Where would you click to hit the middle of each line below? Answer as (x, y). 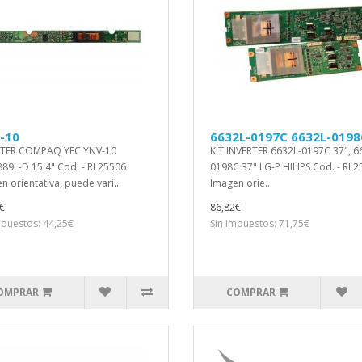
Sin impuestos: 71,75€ (260, 223)
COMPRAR (250, 292)
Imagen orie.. (240, 183)
